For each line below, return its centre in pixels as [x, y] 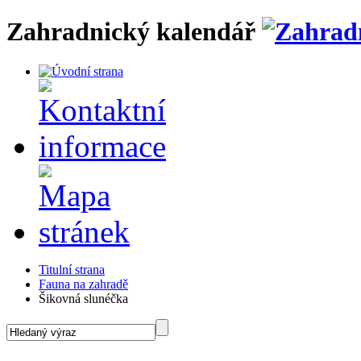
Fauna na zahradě [83, 284]
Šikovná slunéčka [83, 298]
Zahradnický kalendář [131, 32]
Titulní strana [72, 269]
